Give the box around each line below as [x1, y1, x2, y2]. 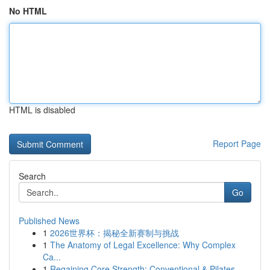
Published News [19, 215, 80, 227]
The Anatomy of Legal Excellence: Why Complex [50, 239, 236, 251]
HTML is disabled [9, 104, 75, 116]
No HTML [9, 5, 47, 17]
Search [19, 170, 46, 182]
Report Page [213, 137, 261, 149]
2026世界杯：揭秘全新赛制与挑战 [50, 227, 179, 239]
